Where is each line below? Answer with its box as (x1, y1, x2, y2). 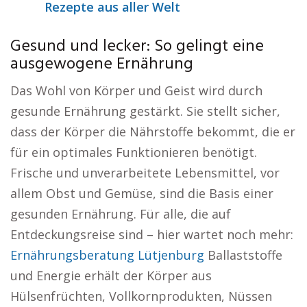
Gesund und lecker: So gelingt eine (10, 34, 264, 60)
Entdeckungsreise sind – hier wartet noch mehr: (10, 226, 293, 243)
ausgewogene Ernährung (10, 51, 193, 77)
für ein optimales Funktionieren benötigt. (10, 144, 257, 160)
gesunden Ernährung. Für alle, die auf (10, 206, 231, 222)
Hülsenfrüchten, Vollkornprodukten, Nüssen (10, 288, 272, 304)
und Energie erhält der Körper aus (10, 267, 212, 284)
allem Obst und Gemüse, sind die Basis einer (10, 185, 273, 201)
